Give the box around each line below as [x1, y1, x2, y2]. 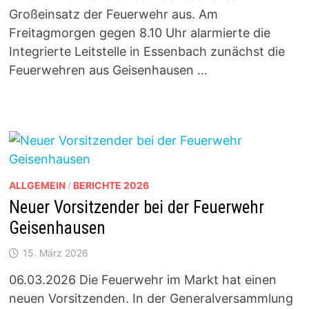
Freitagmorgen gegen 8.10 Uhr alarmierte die [8, 25, 270, 40]
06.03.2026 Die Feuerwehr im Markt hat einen [8, 272, 277, 287]
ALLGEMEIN [8, 179, 66, 191]
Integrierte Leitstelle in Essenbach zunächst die [8, 43, 285, 59]
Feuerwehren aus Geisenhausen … [8, 62, 208, 77]
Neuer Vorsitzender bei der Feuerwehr [8, 197, 264, 217]
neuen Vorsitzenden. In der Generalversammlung [8, 290, 293, 306]
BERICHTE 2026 [72, 179, 149, 191]
